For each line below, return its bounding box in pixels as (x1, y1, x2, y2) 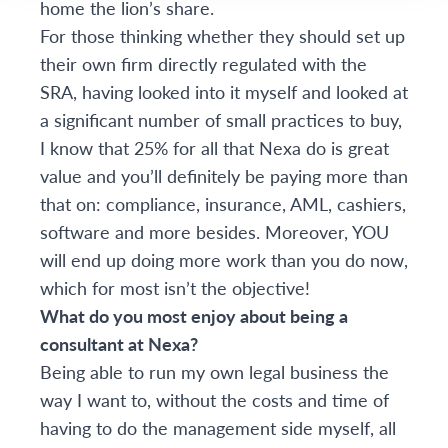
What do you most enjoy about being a (40, 303, 348, 328)
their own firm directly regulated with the (40, 51, 367, 76)
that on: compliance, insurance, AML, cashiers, (40, 191, 406, 216)
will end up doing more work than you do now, (40, 247, 408, 272)
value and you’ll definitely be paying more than (40, 163, 408, 188)
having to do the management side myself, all (40, 415, 396, 440)
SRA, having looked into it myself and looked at (40, 79, 408, 104)
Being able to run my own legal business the (40, 359, 389, 384)
